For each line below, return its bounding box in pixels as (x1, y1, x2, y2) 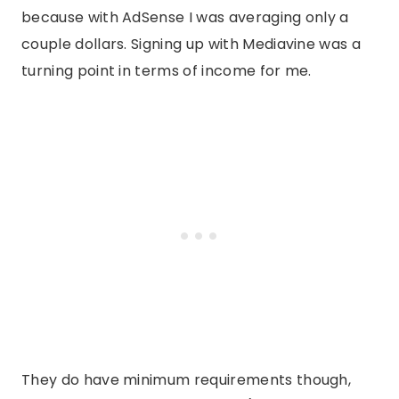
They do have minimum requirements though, (21, 370, 352, 391)
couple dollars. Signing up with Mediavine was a (21, 34, 362, 55)
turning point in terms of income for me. (21, 61, 312, 82)
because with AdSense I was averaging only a (21, 7, 349, 28)
